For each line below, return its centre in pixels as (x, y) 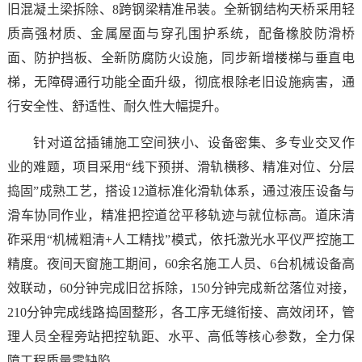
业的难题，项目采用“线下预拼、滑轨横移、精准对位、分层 (181, 167)
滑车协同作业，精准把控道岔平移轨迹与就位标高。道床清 (181, 216)
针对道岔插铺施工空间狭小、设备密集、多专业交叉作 (194, 143)
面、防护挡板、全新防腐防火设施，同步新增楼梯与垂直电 (181, 58)
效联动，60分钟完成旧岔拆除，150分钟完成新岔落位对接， (181, 288)
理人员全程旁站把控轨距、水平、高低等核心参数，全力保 (181, 337)
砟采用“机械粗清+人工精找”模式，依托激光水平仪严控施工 (181, 240)
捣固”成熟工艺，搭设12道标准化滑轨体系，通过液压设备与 (181, 192)
